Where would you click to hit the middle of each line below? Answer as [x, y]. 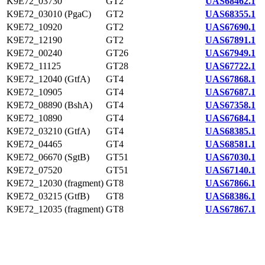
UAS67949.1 [230, 53]
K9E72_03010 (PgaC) [49, 14]
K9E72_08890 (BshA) [49, 105]
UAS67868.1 [230, 79]
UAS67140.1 [230, 170]
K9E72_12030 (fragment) [55, 183]
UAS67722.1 [230, 66]
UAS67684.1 [230, 118]
